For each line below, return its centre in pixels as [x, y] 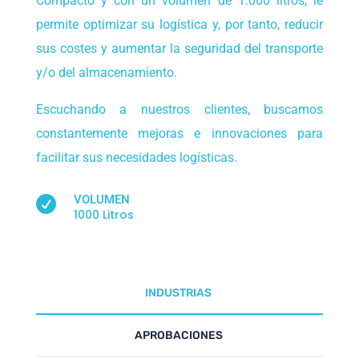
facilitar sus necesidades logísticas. [136, 158]
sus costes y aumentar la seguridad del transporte [179, 49]
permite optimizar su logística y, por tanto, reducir [179, 25]
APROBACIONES [178, 336]
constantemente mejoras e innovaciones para [179, 134]
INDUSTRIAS [179, 293]
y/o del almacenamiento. [106, 73]
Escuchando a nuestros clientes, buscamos [179, 110]
